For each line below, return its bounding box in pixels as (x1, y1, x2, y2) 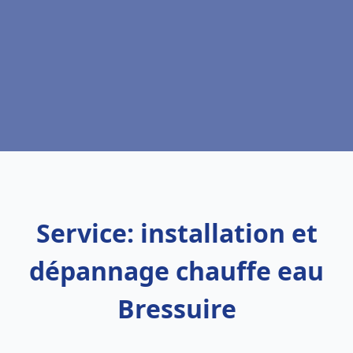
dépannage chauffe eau (29, 254, 324, 288)
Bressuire (117, 292, 236, 325)
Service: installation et (35, 216, 318, 250)
